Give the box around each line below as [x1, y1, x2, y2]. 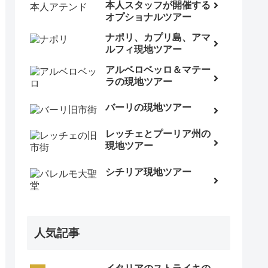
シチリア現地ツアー [105, 166, 191, 177]
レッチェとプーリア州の [105, 129, 211, 139]
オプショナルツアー [105, 11, 191, 22]
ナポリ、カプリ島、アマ [105, 32, 211, 42]
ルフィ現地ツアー [105, 44, 182, 54]
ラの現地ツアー [105, 76, 172, 87]
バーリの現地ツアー [105, 102, 191, 113]
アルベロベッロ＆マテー [105, 64, 211, 75]
